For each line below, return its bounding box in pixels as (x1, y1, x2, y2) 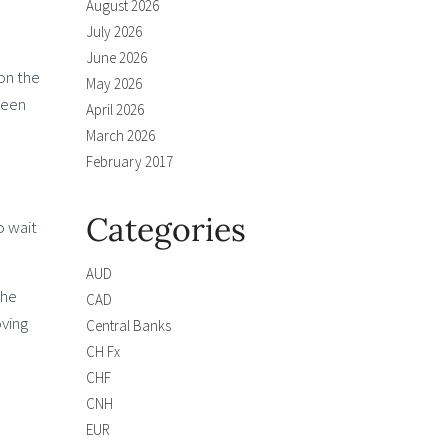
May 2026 (86, 74, 142, 93)
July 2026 (86, 22, 142, 41)
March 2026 (86, 126, 155, 145)
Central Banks (86, 316, 171, 335)
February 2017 (86, 152, 173, 171)
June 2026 (86, 48, 147, 67)
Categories (86, 209, 246, 250)
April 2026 (86, 100, 144, 119)
